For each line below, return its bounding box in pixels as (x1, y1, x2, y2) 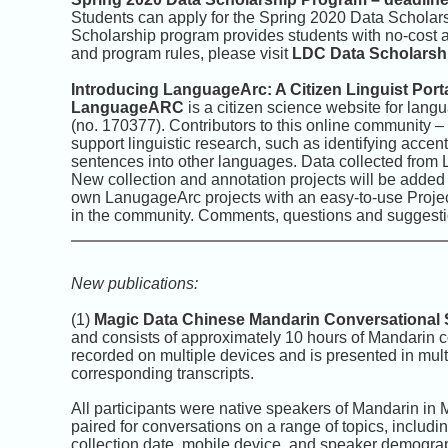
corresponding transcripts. (71, 364, 254, 382)
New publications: (71, 274, 198, 292)
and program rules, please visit (71, 44, 292, 62)
